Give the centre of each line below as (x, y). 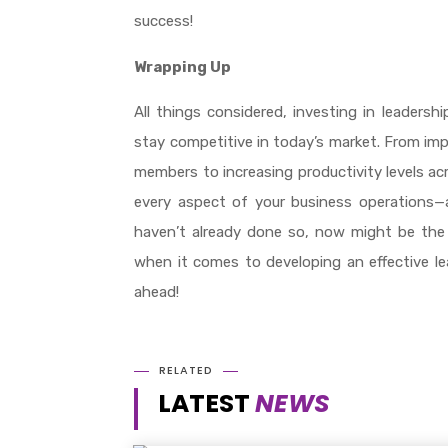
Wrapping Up (183, 67)
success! (164, 20)
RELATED (186, 370)
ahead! (157, 292)
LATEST (207, 404)
